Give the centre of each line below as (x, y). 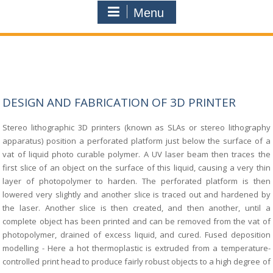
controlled (22, 261)
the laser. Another (41, 208)
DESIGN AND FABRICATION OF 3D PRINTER (119, 102)
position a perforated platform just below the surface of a (158, 141)
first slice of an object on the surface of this (88, 168)
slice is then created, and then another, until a (175, 208)
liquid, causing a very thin (222, 168)
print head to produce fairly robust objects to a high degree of (156, 261)
